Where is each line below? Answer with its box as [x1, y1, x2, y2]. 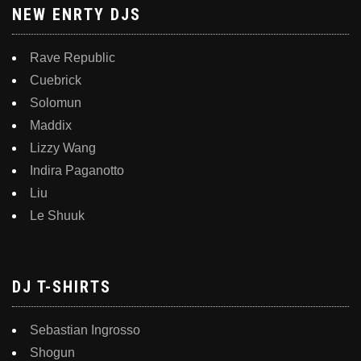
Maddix [30, 118, 72, 133]
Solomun [30, 96, 81, 110]
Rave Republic [30, 51, 115, 65]
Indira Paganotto [30, 164, 124, 178]
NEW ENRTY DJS [12, 5, 141, 25]
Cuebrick [30, 73, 81, 88]
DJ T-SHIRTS [12, 277, 111, 297]
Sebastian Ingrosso [30, 323, 140, 338]
